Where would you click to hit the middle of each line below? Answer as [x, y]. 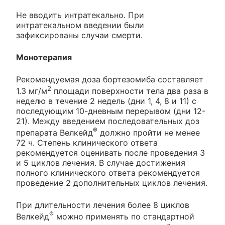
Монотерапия [44, 57]
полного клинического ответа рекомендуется [108, 173]
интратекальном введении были [80, 25]
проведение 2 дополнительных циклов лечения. [112, 183]
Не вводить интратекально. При [80, 15]
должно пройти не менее [149, 133]
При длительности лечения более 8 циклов [103, 205]
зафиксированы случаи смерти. [79, 35]
